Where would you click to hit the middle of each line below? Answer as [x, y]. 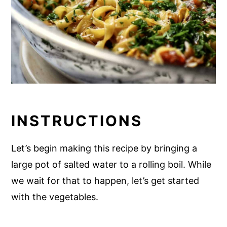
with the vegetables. [55, 197]
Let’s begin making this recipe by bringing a [104, 148]
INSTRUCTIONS [77, 121]
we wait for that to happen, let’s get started [105, 180]
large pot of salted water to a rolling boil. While [111, 164]
